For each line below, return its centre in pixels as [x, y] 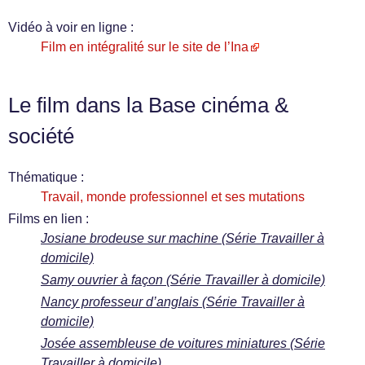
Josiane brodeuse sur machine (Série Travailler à [182, 238]
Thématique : [46, 177]
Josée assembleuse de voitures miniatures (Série [183, 343]
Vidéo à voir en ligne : [71, 27]
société [41, 136]
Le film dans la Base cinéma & [148, 105]
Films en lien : [48, 219]
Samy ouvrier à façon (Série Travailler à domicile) [183, 280]
